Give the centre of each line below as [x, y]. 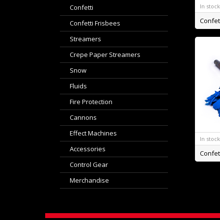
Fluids [78, 86]
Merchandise [89, 180]
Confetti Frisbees [95, 23]
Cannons [83, 117]
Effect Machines [93, 133]
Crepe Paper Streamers [105, 55]
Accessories [88, 149]
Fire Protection [91, 102]
